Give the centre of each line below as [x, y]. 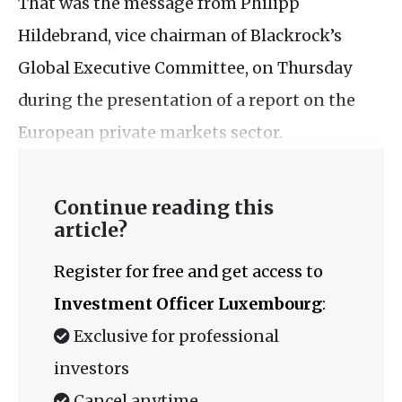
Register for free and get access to [188, 271]
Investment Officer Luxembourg [188, 303]
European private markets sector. [150, 132]
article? [91, 230]
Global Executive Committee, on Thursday [185, 67]
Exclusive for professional [175, 336]
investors [92, 368]
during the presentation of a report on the [187, 100]
